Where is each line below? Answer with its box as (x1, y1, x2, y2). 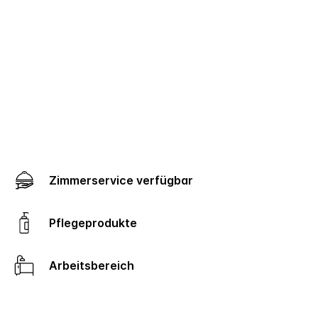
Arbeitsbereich (57, 258, 135, 273)
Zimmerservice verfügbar (57, 173, 194, 188)
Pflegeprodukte (56, 216, 138, 231)
